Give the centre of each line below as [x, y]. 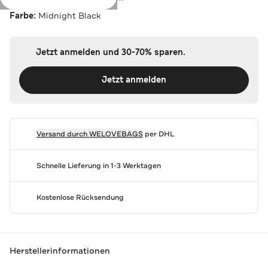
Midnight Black [70, 15]
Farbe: [24, 16]
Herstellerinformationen [60, 251]
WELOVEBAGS [116, 134]
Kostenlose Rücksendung [80, 197]
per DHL [158, 134]
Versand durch [63, 134]
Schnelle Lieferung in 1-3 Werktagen [98, 165]
